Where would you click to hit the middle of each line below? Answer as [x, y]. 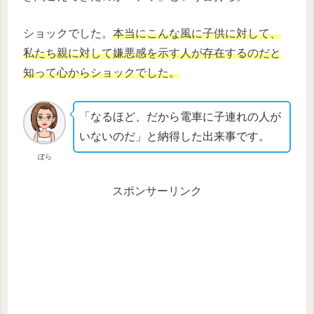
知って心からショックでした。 [102, 73]
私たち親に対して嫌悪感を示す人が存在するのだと [152, 53]
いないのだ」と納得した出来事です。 [175, 136]
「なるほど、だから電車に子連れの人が [180, 116]
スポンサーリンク [157, 191]
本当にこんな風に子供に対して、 [197, 34]
